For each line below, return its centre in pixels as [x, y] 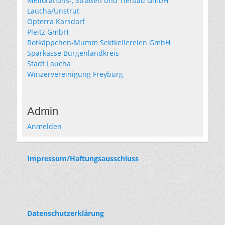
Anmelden [44, 127]
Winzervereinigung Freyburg [75, 74]
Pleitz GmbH [48, 32]
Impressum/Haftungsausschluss [83, 159]
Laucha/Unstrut [53, 11]
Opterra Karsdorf [56, 22]
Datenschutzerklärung [66, 213]
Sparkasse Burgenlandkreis [73, 53]
